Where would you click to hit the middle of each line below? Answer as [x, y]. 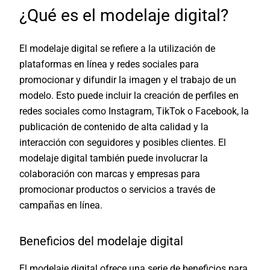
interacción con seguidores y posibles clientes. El [123, 142]
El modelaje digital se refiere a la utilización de [118, 48]
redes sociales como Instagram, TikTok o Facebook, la [134, 111]
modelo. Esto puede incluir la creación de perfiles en [129, 95]
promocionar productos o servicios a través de [118, 189]
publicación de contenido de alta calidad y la [114, 127]
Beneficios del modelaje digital [102, 241]
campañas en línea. [61, 205]
